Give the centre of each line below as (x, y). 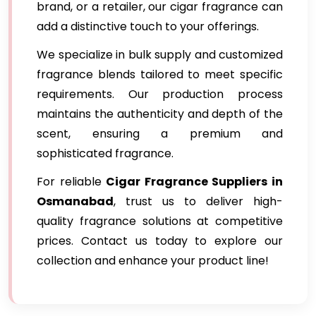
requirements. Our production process (160, 94)
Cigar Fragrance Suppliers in (195, 182)
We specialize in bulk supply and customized (160, 55)
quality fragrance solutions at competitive (160, 221)
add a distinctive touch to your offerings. (148, 26)
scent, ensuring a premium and (160, 134)
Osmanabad (75, 201)
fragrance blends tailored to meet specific (160, 74)
